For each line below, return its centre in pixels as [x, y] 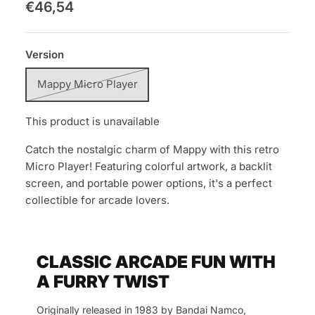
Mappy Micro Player [87, 84]
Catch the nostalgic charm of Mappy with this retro [152, 149]
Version [45, 54]
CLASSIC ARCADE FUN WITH [156, 262]
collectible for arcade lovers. [97, 200]
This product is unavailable [92, 121]
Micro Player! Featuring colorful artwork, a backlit [149, 166]
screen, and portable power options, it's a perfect [149, 183]
